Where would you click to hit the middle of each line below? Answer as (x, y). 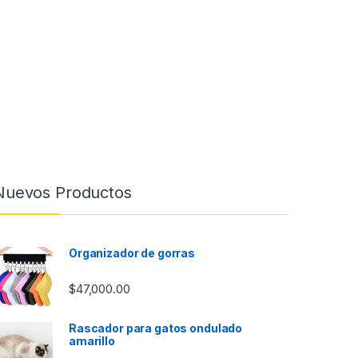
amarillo (92, 341)
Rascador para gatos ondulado (156, 328)
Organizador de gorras (132, 253)
